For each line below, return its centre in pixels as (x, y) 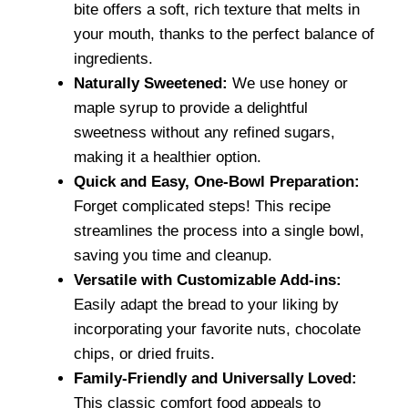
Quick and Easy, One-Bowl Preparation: (217, 181)
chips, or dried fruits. (144, 353)
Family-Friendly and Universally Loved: (215, 378)
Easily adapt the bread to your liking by (206, 304)
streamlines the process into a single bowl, (219, 230)
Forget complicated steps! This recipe (202, 206)
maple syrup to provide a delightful (191, 107)
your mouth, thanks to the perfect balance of (224, 34)
